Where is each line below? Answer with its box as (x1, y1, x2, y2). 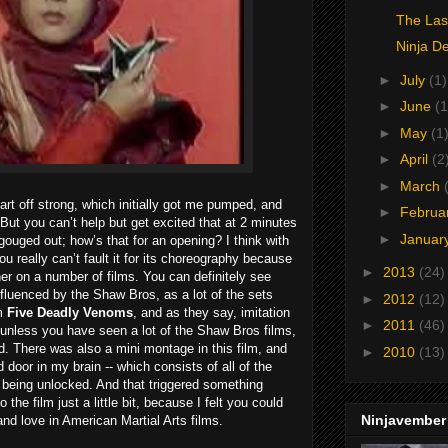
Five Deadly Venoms (7, 304, 133, 320)
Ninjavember (361, 412, 446, 429)
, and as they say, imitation (133, 304, 290, 320)
